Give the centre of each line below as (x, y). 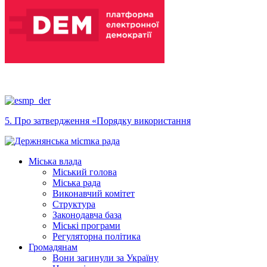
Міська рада (77, 183)
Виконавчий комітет (94, 194)
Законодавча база (87, 215)
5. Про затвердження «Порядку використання (98, 121)
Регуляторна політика (97, 237)
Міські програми (86, 226)
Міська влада (55, 162)
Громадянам (53, 247)
